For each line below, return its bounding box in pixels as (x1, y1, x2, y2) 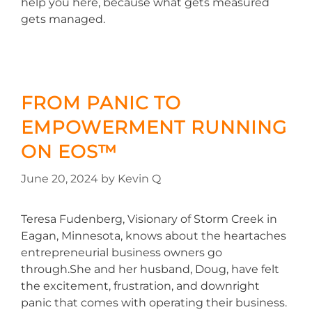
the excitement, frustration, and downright (21, 279, 260, 292)
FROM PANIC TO (21, 92, 181, 114)
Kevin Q (118, 172, 161, 185)
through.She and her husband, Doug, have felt (21, 263, 279, 276)
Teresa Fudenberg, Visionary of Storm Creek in (21, 212, 277, 226)
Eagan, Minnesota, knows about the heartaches (21, 229, 286, 242)
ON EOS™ (21, 141, 118, 162)
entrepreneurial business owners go (21, 246, 222, 259)
